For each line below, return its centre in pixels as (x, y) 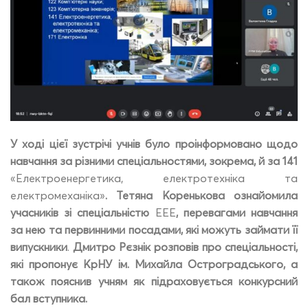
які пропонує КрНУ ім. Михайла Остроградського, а (154, 264)
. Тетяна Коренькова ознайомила (201, 195)
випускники (39, 246)
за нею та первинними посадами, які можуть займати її (154, 229)
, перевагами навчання (237, 212)
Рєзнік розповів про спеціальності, (208, 246)
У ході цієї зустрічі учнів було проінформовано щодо (154, 143)
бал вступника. (50, 298)
